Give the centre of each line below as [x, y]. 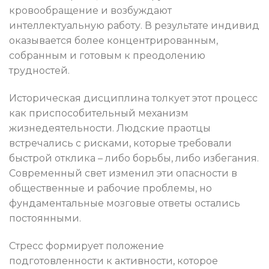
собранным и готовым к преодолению [107, 56]
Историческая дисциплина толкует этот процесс [133, 98]
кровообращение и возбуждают [90, 11]
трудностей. [39, 71]
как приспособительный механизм [99, 113]
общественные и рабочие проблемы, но [110, 188]
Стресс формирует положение [86, 246]
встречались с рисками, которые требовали [120, 143]
